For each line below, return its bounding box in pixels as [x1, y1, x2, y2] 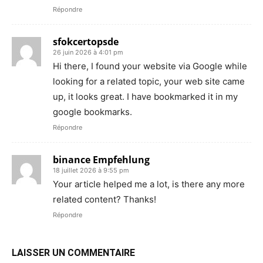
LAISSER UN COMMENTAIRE [12, 247, 135, 258]
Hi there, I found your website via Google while [53, 60, 247, 72]
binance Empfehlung [53, 153, 150, 166]
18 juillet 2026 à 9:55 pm [53, 166, 129, 174]
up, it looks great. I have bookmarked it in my [53, 90, 238, 102]
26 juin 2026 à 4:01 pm [53, 48, 123, 56]
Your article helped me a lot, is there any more [53, 178, 245, 190]
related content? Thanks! [53, 193, 156, 205]
